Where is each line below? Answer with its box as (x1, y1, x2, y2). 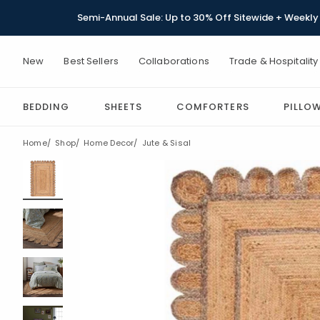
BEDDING (23, 100, 70, 114)
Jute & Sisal (141, 137, 191, 149)
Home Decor (84, 137, 134, 149)
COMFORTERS (176, 100, 249, 114)
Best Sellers (64, 54, 119, 68)
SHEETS (104, 100, 142, 114)
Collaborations (138, 54, 209, 68)
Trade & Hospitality (229, 54, 319, 68)
